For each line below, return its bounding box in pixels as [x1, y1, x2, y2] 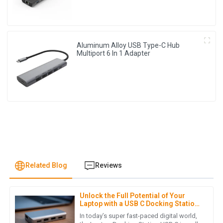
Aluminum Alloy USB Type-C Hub [77, 41, 180, 50]
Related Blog [25, 161, 67, 170]
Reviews [95, 161, 122, 170]
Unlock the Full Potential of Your [80, 192, 186, 200]
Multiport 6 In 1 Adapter [77, 49, 151, 58]
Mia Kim [41, 198, 70, 208]
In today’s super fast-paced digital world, [80, 212, 198, 220]
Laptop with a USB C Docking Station [80, 200, 199, 208]
